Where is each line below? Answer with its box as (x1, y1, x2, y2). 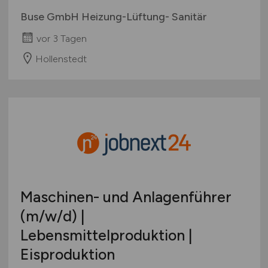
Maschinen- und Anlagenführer (20, 187, 232, 206)
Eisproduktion (20, 245, 115, 263)
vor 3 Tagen (36, 32, 87, 44)
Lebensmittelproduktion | (20, 226, 193, 244)
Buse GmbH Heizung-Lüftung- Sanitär (20, 10, 207, 23)
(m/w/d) (20, 206, 77, 225)
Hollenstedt (35, 53, 87, 65)
